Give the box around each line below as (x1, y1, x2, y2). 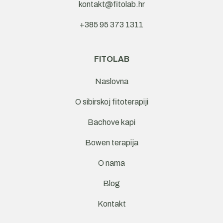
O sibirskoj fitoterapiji (75, 98, 148, 107)
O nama (98, 159, 125, 168)
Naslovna (95, 77, 128, 86)
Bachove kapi (88, 118, 135, 127)
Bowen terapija (85, 138, 138, 147)
